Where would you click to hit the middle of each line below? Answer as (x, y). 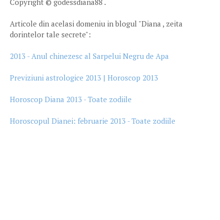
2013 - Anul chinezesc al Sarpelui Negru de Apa (89, 56)
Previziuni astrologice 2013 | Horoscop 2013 (84, 78)
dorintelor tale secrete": (50, 34)
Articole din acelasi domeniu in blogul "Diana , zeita (96, 24)
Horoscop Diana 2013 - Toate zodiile (71, 99)
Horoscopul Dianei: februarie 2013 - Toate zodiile (93, 121)
